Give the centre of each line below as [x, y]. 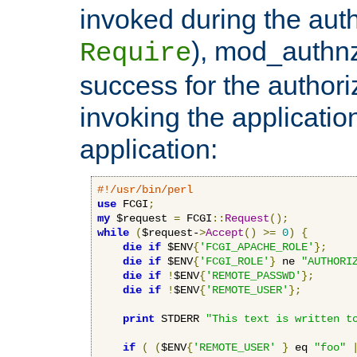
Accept [225, 232]
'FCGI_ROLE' [234, 261]
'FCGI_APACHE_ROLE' [257, 247]
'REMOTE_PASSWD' [253, 275]
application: [149, 149]
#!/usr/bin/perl [145, 189]
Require [135, 53]
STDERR [180, 318]
